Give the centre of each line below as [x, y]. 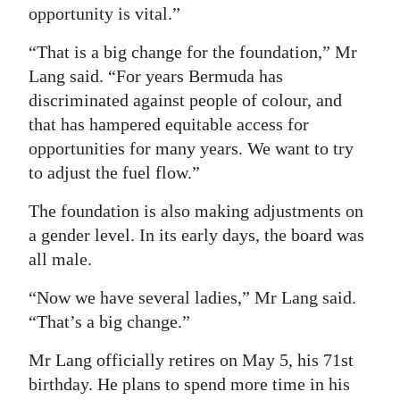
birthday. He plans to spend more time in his [189, 384]
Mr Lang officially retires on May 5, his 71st [191, 360]
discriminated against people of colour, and [185, 100]
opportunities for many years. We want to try [191, 148]
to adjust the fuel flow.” [114, 172]
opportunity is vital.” [104, 13]
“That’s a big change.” [109, 321]
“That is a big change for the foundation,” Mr [193, 52]
